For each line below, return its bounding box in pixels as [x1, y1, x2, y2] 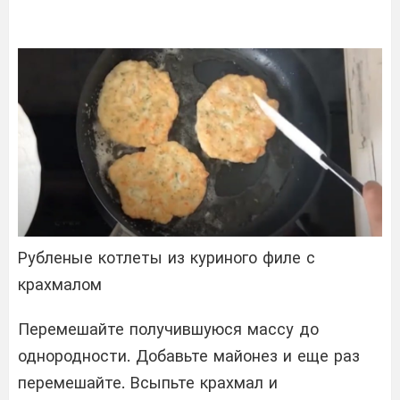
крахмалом [18, 274, 102, 294]
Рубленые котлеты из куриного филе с [18, 247, 315, 267]
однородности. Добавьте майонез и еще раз [18, 346, 360, 365]
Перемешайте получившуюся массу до [18, 319, 319, 338]
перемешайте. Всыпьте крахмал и [18, 372, 278, 392]
